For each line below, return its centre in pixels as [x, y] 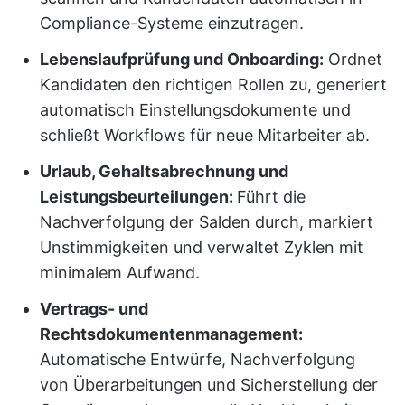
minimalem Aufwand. [120, 273]
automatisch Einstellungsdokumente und [195, 110]
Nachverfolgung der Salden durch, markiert [207, 222]
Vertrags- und [94, 309]
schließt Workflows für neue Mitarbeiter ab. [205, 135]
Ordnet [353, 59]
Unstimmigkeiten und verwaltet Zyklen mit [202, 247]
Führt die [271, 197]
